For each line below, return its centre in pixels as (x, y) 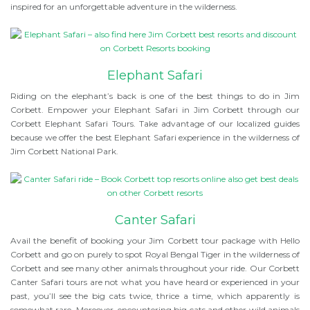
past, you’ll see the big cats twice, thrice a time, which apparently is (155, 296)
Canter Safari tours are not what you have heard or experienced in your (155, 282)
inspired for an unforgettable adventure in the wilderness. (124, 7)
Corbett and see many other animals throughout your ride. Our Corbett (155, 268)
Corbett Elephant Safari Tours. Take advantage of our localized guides (155, 124)
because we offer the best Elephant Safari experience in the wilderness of (155, 138)
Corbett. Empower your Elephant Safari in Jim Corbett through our (155, 110)
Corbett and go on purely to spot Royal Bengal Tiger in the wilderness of (155, 255)
